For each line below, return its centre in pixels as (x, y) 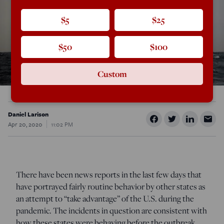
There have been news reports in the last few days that (109, 174)
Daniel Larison (28, 114)
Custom (112, 74)
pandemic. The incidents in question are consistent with (111, 210)
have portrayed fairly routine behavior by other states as (111, 186)
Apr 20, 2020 (25, 124)
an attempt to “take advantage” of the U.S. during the (105, 198)
